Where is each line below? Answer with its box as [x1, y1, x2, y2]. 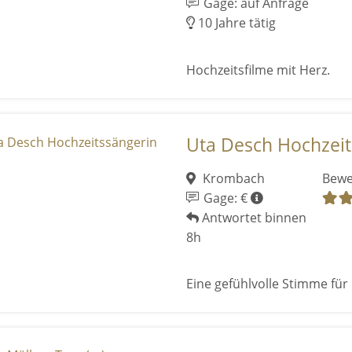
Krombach [200, 169, 266, 187]
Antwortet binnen [198, 208, 306, 226]
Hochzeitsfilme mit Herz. [185, 60, 330, 79]
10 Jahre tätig [194, 14, 276, 32]
